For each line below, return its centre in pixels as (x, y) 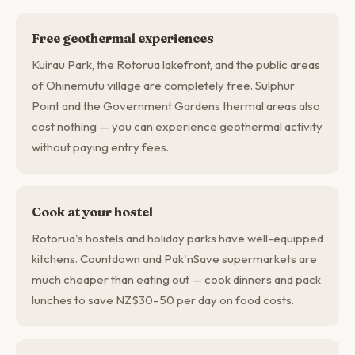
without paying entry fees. (100, 147)
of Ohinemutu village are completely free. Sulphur (163, 85)
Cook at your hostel (92, 212)
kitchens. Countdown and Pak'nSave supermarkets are (174, 259)
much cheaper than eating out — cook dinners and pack (176, 279)
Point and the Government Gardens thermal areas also (176, 106)
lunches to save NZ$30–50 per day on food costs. (163, 300)
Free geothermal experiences (123, 38)
